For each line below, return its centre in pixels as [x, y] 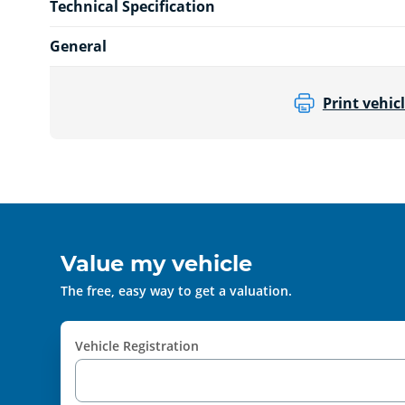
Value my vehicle [157, 263]
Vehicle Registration [137, 345]
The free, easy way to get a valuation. [177, 290]
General [78, 46]
